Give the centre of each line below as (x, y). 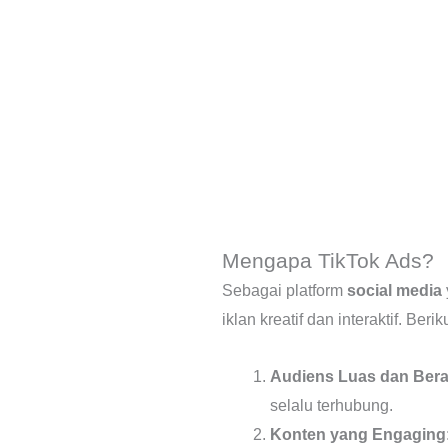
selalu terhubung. (331, 405)
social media (394, 290)
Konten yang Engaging (358, 434)
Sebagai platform (284, 290)
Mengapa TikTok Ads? (328, 260)
